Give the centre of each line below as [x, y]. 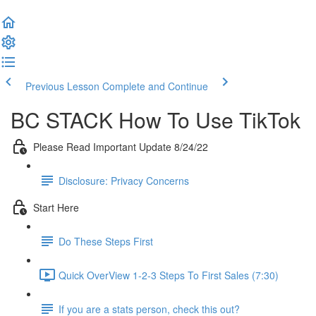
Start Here [56, 207]
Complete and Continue [155, 86]
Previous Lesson [62, 86]
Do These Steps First [106, 241]
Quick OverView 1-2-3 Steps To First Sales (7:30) [169, 275]
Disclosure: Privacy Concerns [124, 180]
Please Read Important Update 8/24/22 [121, 146]
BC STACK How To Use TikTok [156, 120]
